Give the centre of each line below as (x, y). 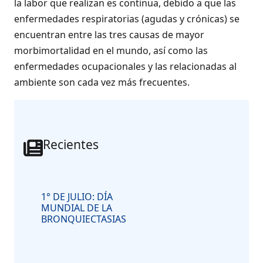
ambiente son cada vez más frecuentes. (102, 82)
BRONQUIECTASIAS (84, 219)
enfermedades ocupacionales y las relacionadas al (125, 67)
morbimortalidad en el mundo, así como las (111, 51)
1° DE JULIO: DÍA (77, 197)
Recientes (70, 145)
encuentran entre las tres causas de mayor (109, 35)
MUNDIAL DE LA (77, 208)
